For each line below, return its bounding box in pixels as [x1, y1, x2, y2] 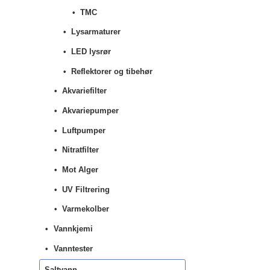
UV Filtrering [62, 184, 110, 194]
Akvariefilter [62, 86, 107, 96]
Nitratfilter [62, 145, 99, 155]
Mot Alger [62, 165, 99, 175]
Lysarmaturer [71, 27, 121, 37]
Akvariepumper [62, 105, 119, 115]
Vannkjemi [54, 224, 93, 234]
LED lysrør [71, 46, 111, 56]
